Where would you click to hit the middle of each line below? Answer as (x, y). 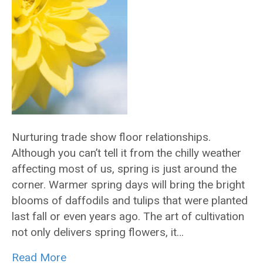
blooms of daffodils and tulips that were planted (130, 200)
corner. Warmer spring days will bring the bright (128, 185)
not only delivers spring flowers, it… (98, 232)
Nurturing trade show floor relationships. (111, 137)
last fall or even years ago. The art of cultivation (128, 216)
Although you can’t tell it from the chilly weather (127, 153)
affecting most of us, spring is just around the (124, 169)
